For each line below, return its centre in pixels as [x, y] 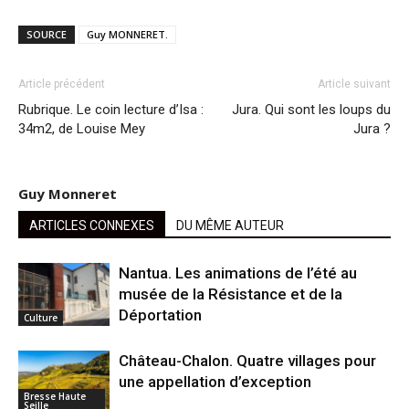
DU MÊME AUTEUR [230, 225]
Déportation [160, 315]
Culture [41, 317]
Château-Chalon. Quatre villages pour [247, 360]
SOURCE [47, 34]
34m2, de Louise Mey [82, 128]
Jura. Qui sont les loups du [311, 109]
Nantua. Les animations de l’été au [238, 273]
